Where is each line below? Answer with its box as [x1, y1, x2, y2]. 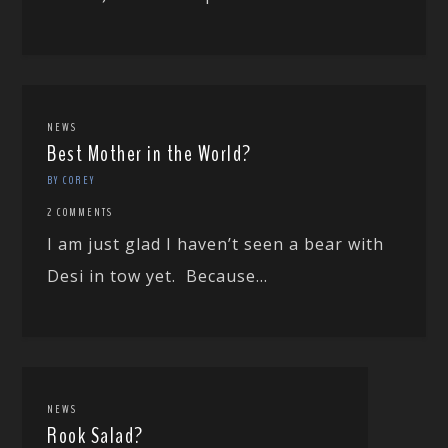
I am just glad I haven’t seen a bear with [47, 232, 385, 255]
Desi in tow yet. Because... [47, 264, 269, 287]
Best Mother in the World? [47, 138, 252, 169]
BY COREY [47, 171, 96, 188]
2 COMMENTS [47, 203, 114, 220]
